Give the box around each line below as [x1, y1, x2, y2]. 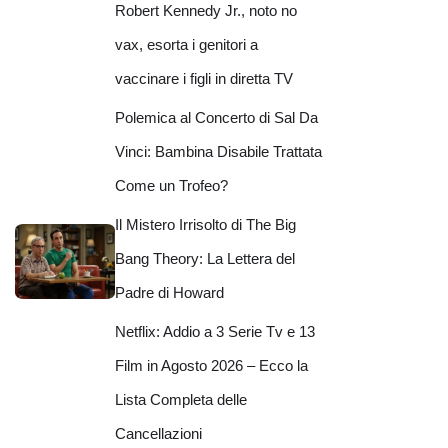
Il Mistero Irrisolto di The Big [115, 216, 296, 234]
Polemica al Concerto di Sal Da [115, 109, 318, 127]
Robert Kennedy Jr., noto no [115, 2, 297, 20]
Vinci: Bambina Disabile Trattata [115, 143, 322, 161]
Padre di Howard [115, 284, 224, 302]
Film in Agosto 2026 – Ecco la [115, 357, 308, 375]
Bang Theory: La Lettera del [115, 250, 295, 268]
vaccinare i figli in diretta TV [115, 70, 293, 88]
